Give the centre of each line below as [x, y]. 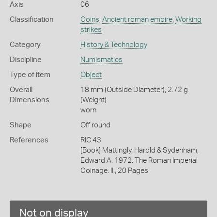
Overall [21, 90]
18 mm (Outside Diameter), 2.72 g [134, 90]
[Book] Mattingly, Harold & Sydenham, [139, 150]
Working [188, 20]
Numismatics [101, 60]
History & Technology [114, 45]
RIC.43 [91, 140]
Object [91, 75]
